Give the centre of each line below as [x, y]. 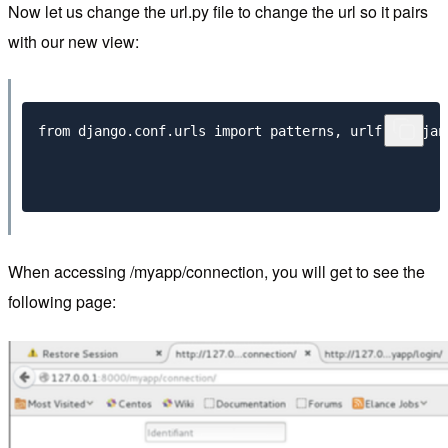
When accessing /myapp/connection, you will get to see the [216, 272]
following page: [62, 302]
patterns [297, 131]
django [97, 131]
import [237, 131]
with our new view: [73, 41]
